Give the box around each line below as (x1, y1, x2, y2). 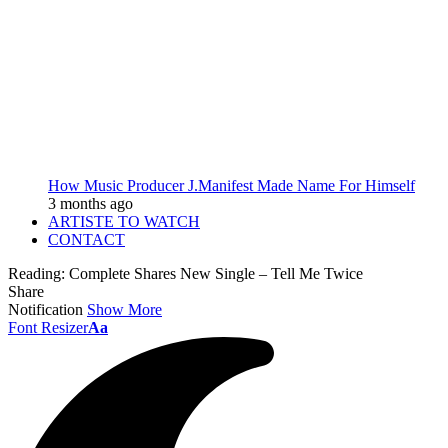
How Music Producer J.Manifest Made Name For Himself (48, 177, 415, 194)
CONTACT (48, 231, 125, 248)
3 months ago (48, 195, 133, 212)
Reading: (8, 265, 65, 282)
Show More (87, 301, 162, 318)
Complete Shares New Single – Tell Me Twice (69, 265, 363, 282)
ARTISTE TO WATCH (48, 213, 200, 230)
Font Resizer (8, 319, 88, 336)
